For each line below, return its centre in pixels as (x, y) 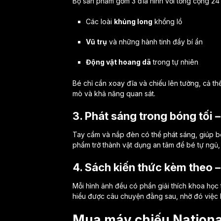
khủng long (133, 21)
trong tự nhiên (174, 62)
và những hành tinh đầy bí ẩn (155, 41)
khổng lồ (167, 21)
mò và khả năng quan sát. (114, 93)
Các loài (100, 21)
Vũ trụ (96, 41)
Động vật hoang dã (118, 62)
